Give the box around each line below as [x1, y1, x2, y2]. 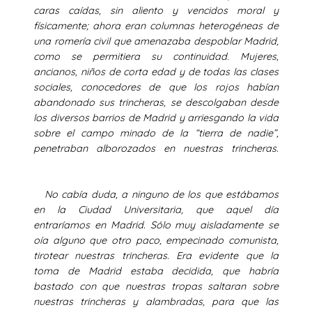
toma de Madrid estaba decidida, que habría [33, 264, 279, 277]
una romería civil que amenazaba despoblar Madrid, [33, 34, 279, 47]
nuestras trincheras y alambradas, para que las [33, 295, 279, 308]
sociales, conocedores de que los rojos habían [33, 80, 279, 93]
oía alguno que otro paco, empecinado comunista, [33, 233, 279, 247]
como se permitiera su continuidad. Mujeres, [33, 49, 279, 63]
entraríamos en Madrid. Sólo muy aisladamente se [33, 218, 279, 231]
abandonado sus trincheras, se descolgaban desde [33, 95, 279, 109]
